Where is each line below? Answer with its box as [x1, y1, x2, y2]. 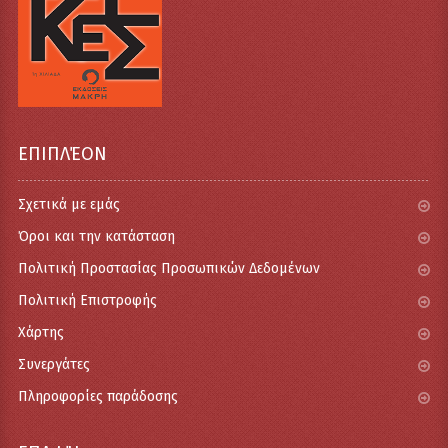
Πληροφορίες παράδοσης [17, 387, 178, 405]
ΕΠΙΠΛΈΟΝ [17, 142, 107, 165]
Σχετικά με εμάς [17, 195, 120, 213]
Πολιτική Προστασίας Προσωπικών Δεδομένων [17, 259, 320, 277]
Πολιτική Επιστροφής [17, 291, 157, 309]
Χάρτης [17, 323, 64, 341]
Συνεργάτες [17, 355, 90, 373]
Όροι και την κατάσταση [17, 227, 175, 245]
